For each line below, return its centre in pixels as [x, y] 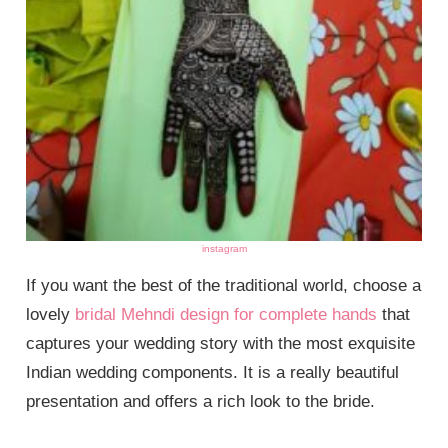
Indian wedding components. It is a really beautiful [213, 372]
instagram [224, 248]
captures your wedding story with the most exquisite [221, 343]
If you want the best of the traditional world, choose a [224, 285]
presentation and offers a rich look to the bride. [201, 401]
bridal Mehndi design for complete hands [226, 314]
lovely [51, 314]
